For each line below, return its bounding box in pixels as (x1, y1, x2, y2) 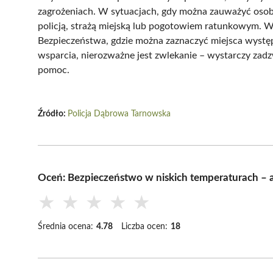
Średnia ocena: (38, 222, 93, 231)
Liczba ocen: (121, 222, 168, 231)
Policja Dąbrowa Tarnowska (68, 109, 171, 118)
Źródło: (38, 109, 68, 118)
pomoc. (38, 65, 69, 75)
